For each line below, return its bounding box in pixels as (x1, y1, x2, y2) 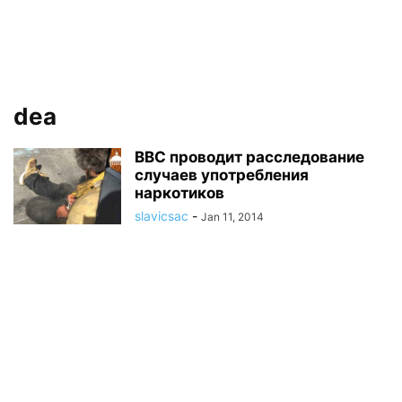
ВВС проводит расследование (135, 148, 364, 166)
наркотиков (135, 184, 224, 202)
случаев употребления (135, 166, 309, 184)
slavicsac (135, 208, 188, 223)
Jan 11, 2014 (201, 210, 264, 223)
